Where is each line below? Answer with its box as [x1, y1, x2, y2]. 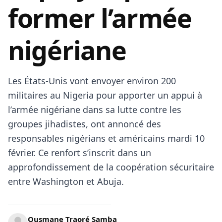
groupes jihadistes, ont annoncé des [8, 118, 161, 130]
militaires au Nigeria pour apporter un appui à [8, 89, 202, 101]
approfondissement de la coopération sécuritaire [8, 161, 214, 173]
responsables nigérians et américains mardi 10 [8, 132, 205, 144]
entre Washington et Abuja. [8, 175, 124, 187]
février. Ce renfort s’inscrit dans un [8, 147, 151, 159]
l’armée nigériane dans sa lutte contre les [8, 104, 181, 115]
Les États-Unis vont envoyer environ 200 [8, 75, 176, 87]
